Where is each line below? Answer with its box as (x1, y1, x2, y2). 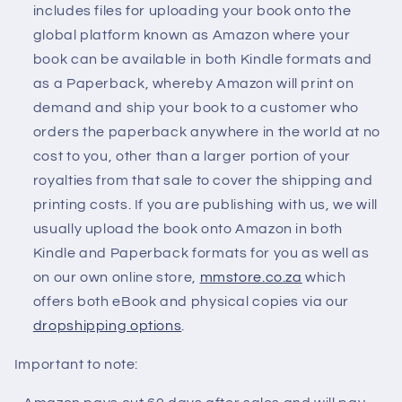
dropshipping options (32, 319, 182, 334)
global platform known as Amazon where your (32, 28, 351, 43)
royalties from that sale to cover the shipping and (32, 173, 373, 188)
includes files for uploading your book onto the (32, 4, 352, 19)
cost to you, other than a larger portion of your (32, 149, 351, 164)
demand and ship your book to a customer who (32, 100, 359, 116)
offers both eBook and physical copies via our (32, 294, 350, 310)
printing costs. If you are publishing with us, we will (32, 197, 378, 213)
